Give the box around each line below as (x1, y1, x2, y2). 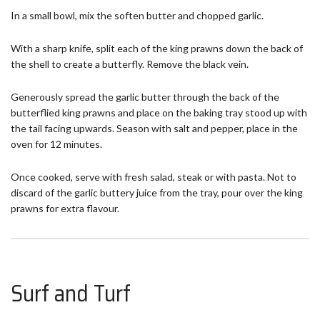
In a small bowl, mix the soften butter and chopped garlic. (11, 9, 264, 22)
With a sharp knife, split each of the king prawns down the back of (11, 42, 303, 55)
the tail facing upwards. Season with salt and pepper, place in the (11, 122, 298, 135)
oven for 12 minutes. (11, 138, 102, 151)
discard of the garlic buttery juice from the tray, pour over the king (11, 186, 303, 199)
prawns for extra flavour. (11, 202, 119, 215)
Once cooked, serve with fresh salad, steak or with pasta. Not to (11, 171, 296, 184)
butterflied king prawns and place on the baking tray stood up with (11, 106, 307, 119)
